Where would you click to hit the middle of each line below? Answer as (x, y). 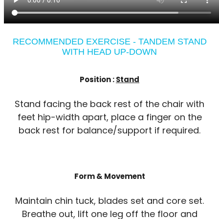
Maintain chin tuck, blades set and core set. (109, 200)
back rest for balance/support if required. (109, 130)
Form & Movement (109, 176)
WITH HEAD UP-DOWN (109, 52)
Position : (98, 79)
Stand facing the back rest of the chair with (109, 104)
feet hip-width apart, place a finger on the (109, 117)
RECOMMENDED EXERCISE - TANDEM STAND (109, 41)
